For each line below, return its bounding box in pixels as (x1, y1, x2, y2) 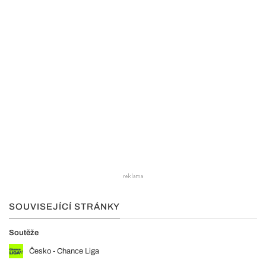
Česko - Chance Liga (29, 246, 99, 255)
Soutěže (9, 228, 39, 237)
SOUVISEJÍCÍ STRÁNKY (9, 201, 120, 211)
